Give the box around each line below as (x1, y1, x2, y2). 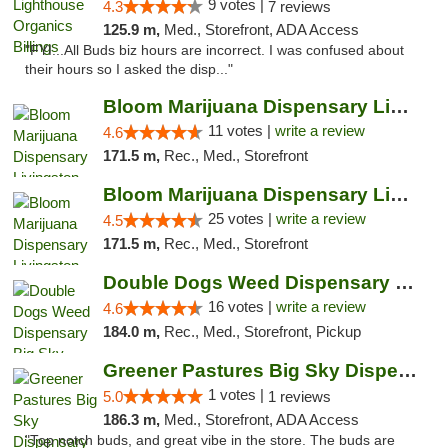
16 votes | (207, 298, 276, 315)
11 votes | (207, 122, 275, 139)
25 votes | (207, 210, 276, 227)
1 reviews (267, 388, 331, 405)
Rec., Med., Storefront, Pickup (163, 323, 361, 340)
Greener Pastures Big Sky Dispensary (397, 360, 417, 381)
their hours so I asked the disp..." (25, 62, 233, 77)
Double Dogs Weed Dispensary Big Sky (394, 272, 414, 293)
